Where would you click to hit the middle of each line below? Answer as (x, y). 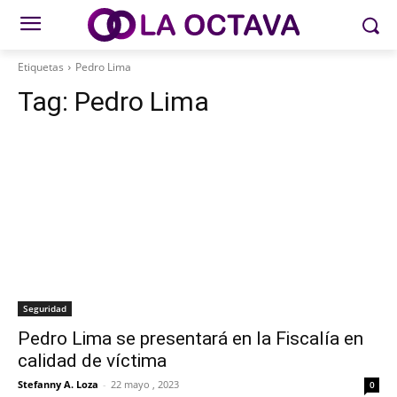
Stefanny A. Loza (58, 384)
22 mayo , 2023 (145, 384)
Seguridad (45, 308)
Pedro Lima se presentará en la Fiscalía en (191, 339)
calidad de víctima (92, 361)
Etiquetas (41, 67)
